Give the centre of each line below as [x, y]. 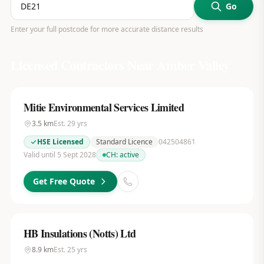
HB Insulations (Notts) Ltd [80, 233]
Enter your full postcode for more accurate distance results [107, 29]
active [129, 155]
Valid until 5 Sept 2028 [60, 155]
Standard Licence [124, 142]
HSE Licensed [60, 142]
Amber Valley [193, 65]
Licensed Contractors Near [84, 65]
